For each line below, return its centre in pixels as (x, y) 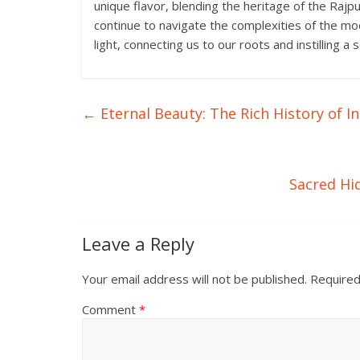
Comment (110, 309)
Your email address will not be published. (194, 279)
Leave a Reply (138, 243)
